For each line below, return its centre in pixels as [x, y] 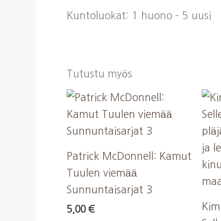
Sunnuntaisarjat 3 [110, 190]
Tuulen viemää [102, 173]
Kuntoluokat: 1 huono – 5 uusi [139, 15]
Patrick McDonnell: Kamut [129, 156]
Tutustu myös [99, 74]
